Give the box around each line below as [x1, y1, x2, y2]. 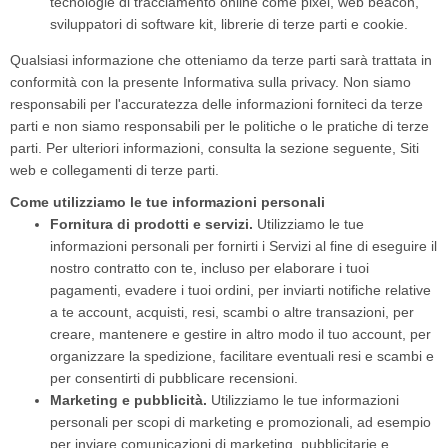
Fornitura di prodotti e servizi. [50, 216, 253, 232]
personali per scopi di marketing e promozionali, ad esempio [50, 414, 431, 430]
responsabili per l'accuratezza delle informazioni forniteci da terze [10, 96, 423, 112]
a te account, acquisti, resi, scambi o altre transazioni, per [50, 304, 414, 320]
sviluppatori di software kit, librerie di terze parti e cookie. [50, 16, 408, 32]
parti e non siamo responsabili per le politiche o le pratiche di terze [10, 118, 429, 134]
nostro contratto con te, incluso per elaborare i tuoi [50, 260, 369, 276]
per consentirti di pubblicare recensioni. [50, 370, 298, 386]
